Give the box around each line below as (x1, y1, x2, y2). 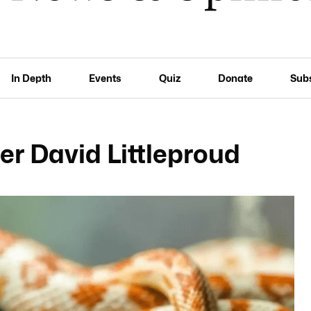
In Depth (11, 72, 52, 84)
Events (89, 72, 121, 84)
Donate (217, 72, 253, 84)
